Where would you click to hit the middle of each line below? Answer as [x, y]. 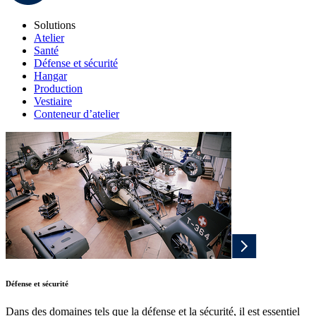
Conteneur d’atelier [77, 114]
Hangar [50, 76]
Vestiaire [53, 102]
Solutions [55, 25]
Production [58, 89]
